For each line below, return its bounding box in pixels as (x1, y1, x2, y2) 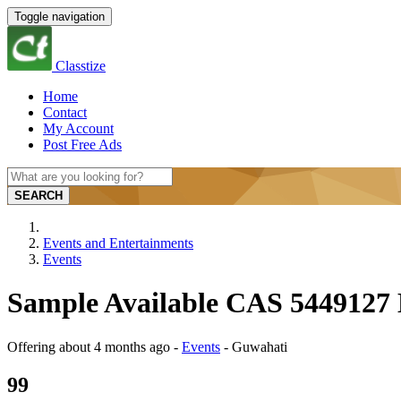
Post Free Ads (43, 137, 122, 152)
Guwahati (232, 338, 287, 354)
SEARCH (14, 189, 63, 202)
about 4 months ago (59, 338, 170, 354)
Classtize (55, 58, 106, 73)
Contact (43, 105, 87, 120)
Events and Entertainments (43, 235, 193, 251)
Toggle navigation (14, 10, 105, 23)
